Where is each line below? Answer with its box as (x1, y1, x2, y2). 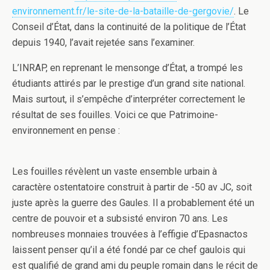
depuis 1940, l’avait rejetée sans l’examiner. (12, 37, 195, 48)
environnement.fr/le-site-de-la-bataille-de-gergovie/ (12, 5, 234, 17)
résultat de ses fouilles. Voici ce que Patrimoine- (12, 109, 218, 121)
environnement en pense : (12, 125, 120, 136)
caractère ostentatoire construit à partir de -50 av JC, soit (12, 181, 252, 193)
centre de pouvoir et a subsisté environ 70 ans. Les (12, 213, 228, 224)
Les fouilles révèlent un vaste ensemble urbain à (12, 166, 217, 177)
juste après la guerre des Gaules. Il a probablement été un (12, 197, 254, 209)
